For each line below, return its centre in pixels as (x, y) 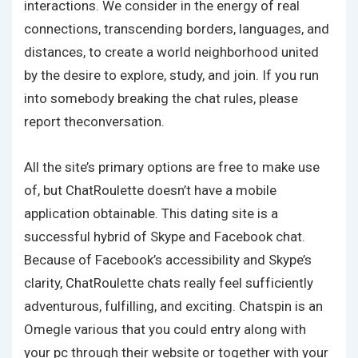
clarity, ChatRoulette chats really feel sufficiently (169, 283)
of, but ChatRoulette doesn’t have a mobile (150, 190)
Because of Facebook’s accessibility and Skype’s (168, 260)
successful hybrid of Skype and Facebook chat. (165, 237)
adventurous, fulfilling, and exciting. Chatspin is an (173, 306)
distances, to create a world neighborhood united (171, 52)
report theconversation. (94, 121)
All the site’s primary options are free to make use (172, 167)
